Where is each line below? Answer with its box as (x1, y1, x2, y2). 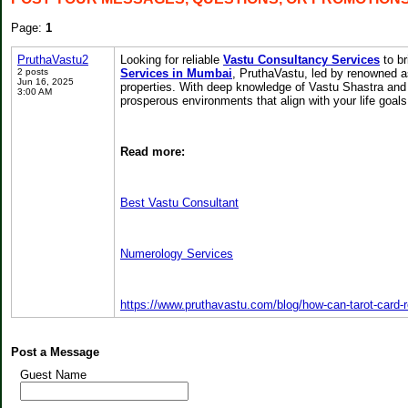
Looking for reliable (120, 53, 223, 66)
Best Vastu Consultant (120, 196, 239, 209)
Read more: (120, 145, 185, 158)
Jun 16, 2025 (17, 76, 74, 87)
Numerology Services (120, 247, 233, 260)
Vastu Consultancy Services (223, 53, 380, 66)
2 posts (17, 66, 48, 76)
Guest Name (20, 368, 87, 382)
